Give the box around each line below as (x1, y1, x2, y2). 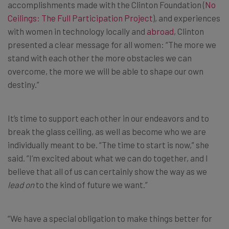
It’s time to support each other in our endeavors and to (8, 112, 209, 123)
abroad (147, 26, 174, 36)
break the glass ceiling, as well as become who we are (8, 126, 206, 136)
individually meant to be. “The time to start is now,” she (8, 139, 209, 150)
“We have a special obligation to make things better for (8, 213, 212, 223)
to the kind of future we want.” (34, 179, 148, 190)
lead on (8, 179, 34, 190)
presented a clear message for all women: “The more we (8, 39, 216, 50)
